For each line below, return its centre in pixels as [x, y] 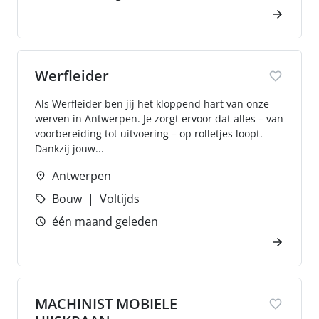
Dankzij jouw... [69, 148]
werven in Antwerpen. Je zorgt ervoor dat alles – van [159, 119]
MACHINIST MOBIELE [106, 304]
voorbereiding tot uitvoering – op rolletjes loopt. [149, 134]
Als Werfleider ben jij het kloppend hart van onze [152, 104]
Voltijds [120, 199]
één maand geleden [105, 221]
